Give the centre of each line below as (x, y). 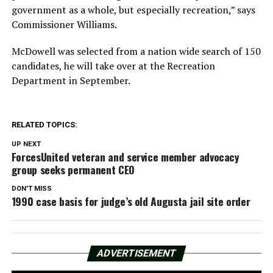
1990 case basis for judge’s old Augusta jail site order (131, 201)
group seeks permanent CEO (73, 169)
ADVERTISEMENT (136, 253)
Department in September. (71, 80)
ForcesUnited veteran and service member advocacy (125, 156)
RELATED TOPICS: (44, 124)
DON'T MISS (31, 188)
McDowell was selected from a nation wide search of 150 (136, 51)
